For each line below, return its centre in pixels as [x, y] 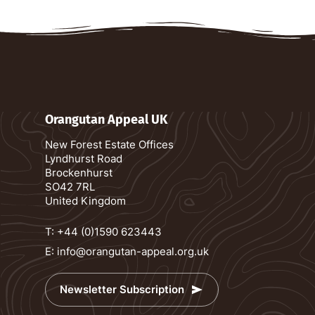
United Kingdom [85, 200]
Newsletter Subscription [122, 289]
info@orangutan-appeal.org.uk [133, 251]
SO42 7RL [70, 186]
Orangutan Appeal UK [106, 119]
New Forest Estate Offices [109, 144]
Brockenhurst [79, 172]
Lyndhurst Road [84, 158]
